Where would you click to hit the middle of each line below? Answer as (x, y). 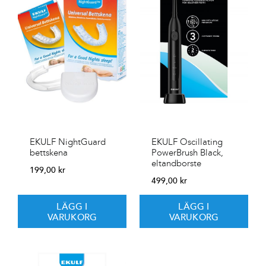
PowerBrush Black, (187, 152)
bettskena (49, 152)
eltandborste (176, 163)
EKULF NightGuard (68, 142)
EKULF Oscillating (187, 142)
